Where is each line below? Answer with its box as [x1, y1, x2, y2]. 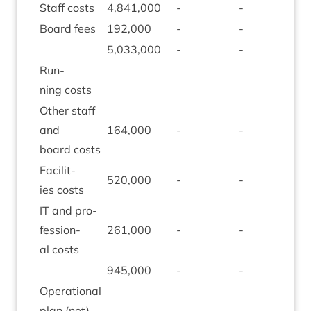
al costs [40, 242, 79, 256]
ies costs [40, 183, 84, 196]
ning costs [40, 83, 92, 96]
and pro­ [49, 203, 97, 217]
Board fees [40, 22, 96, 35]
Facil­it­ [40, 163, 76, 177]
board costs [40, 142, 101, 156]
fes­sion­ [40, 223, 81, 237]
